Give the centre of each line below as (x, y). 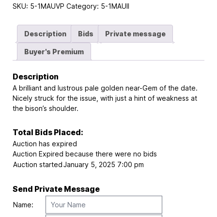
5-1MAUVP (47, 6)
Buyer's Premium (54, 51)
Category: (83, 6)
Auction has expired (45, 144)
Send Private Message (56, 189)
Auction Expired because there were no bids (85, 154)
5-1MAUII (115, 6)
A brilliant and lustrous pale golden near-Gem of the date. (105, 88)
